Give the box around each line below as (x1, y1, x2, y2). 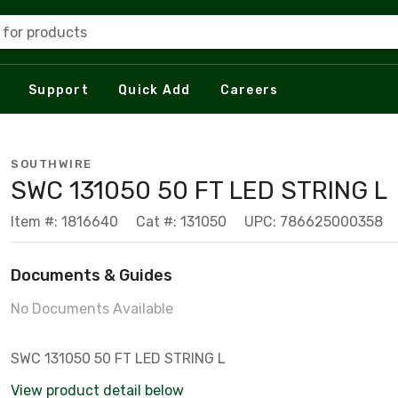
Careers (219, 82, 279, 98)
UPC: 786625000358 (244, 213, 383, 230)
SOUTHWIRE (11, 157, 92, 171)
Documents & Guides (11, 266, 172, 285)
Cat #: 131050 (136, 213, 227, 230)
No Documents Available (11, 300, 173, 317)
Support (28, 82, 89, 98)
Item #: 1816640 (11, 213, 118, 230)
